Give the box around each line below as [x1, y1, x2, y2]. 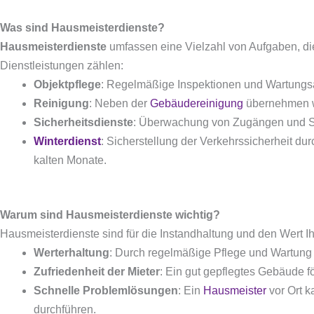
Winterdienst [34, 135, 101, 147]
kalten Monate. [34, 154, 107, 166]
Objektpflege [34, 78, 101, 90]
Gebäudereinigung [150, 97, 243, 109]
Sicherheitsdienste [34, 116, 133, 128]
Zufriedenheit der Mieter [34, 266, 160, 278]
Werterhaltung [34, 247, 109, 259]
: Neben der [89, 97, 150, 109]
